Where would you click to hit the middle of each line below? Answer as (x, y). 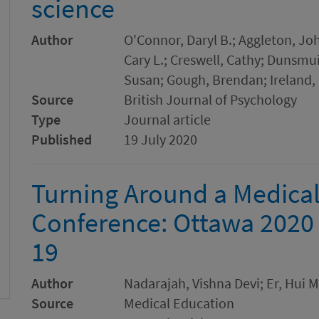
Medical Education (179, 303)
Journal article (167, 119)
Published (62, 139)
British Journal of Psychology (210, 99)
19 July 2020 (161, 139)
